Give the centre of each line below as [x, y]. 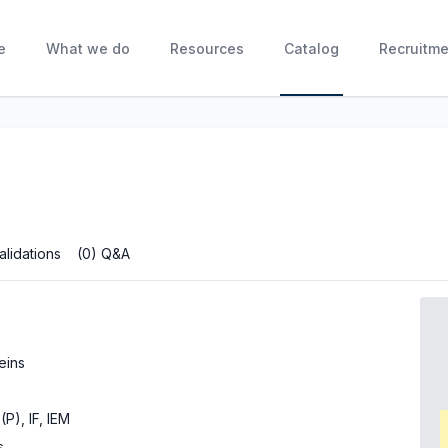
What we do [87, 48]
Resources [206, 48]
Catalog [311, 48]
